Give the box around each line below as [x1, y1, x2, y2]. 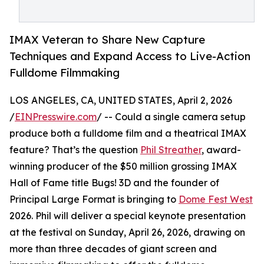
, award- [202, 144, 241, 156]
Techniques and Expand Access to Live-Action [9, 49, 250, 63]
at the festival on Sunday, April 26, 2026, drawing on [9, 226, 245, 239]
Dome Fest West [179, 193, 253, 206]
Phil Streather [140, 144, 202, 156]
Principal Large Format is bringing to [9, 193, 179, 206]
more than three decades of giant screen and [9, 243, 217, 255]
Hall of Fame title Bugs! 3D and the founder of [9, 177, 219, 189]
